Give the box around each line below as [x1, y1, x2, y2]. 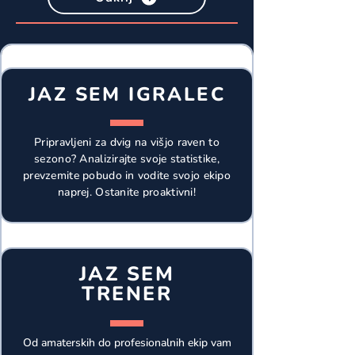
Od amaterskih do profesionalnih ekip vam [22, 335, 231, 350]
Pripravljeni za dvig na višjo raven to [34, 135, 219, 150]
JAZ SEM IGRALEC [29, 82, 225, 107]
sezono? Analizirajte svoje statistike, [34, 151, 219, 166]
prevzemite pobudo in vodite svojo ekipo [23, 168, 231, 183]
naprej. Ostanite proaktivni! [58, 185, 196, 200]
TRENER [82, 281, 172, 307]
